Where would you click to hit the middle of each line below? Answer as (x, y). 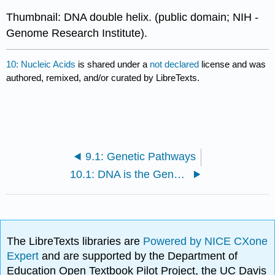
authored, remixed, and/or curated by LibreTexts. (103, 77)
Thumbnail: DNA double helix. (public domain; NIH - (133, 17)
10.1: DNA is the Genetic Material (180, 175)
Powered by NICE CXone (206, 241)
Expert (25, 256)
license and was (234, 64)
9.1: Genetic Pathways (140, 157)
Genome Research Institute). (77, 33)
